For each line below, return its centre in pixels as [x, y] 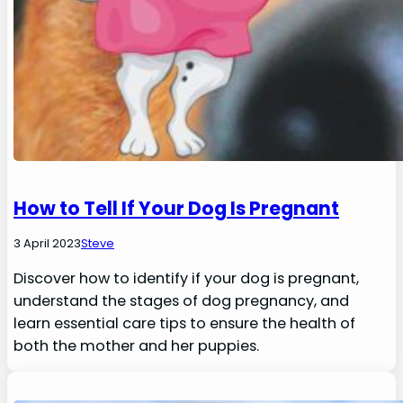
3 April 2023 [48, 243]
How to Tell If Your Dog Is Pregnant [177, 208]
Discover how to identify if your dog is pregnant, [187, 278]
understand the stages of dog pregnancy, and [182, 300]
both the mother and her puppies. [137, 345]
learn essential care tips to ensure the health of [185, 323]
